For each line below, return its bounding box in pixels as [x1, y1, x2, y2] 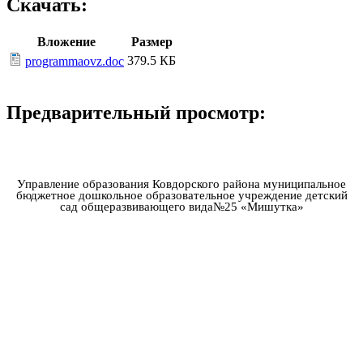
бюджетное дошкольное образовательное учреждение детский [15, 189, 348, 203]
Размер [130, 35, 173, 49]
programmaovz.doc [25, 54, 124, 69]
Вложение [37, 35, 96, 49]
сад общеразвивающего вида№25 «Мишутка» [59, 200, 304, 214]
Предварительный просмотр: [6, 102, 266, 124]
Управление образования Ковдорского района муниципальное [17, 177, 346, 191]
